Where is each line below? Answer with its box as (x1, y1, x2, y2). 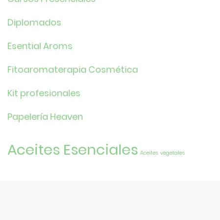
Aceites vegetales (140, 149, 185, 157)
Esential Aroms (7, 39, 73, 52)
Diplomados (7, 16, 61, 28)
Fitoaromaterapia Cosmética (7, 63, 138, 76)
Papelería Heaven (7, 110, 83, 123)
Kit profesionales (7, 86, 81, 99)
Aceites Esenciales (7, 139, 138, 160)
